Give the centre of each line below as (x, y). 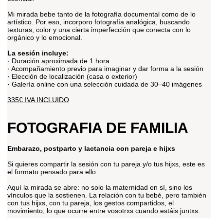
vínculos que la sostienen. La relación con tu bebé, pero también (107, 195)
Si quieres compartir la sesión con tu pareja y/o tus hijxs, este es (106, 164)
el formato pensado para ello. (53, 172)
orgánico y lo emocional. (45, 38)
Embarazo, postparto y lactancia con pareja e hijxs (91, 149)
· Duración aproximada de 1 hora (58, 61)
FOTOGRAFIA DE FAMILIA (98, 128)
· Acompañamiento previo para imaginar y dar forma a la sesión (105, 69)
